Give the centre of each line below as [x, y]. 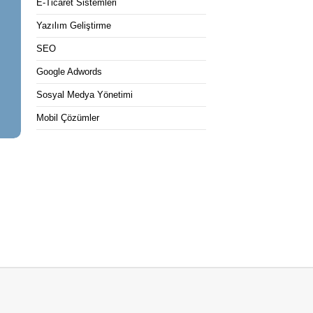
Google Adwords [69, 72]
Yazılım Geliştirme [73, 26]
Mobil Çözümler [67, 118]
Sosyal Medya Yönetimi [84, 95]
